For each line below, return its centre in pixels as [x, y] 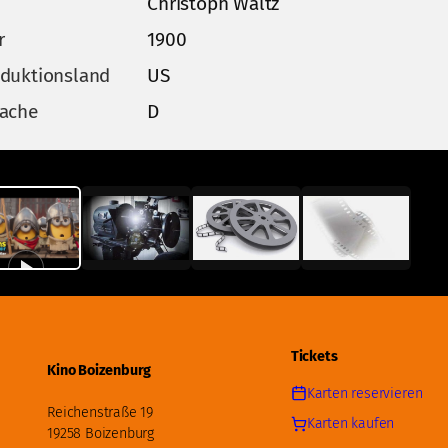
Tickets [314, 356]
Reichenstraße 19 [100, 413]
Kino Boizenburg [99, 371]
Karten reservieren [364, 393]
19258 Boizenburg [101, 434]
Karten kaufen [350, 424]
